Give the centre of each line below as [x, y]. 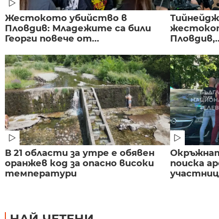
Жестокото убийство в [66, 18]
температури [41, 173]
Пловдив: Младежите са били [78, 28]
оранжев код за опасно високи [79, 163]
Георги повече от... [52, 38]
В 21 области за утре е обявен [80, 153]
